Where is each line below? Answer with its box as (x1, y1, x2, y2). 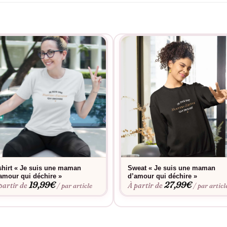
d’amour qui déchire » (128, 172, 198, 180)
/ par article (56, 181, 92, 190)
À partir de (128, 181, 163, 191)
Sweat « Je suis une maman (128, 164, 216, 172)
